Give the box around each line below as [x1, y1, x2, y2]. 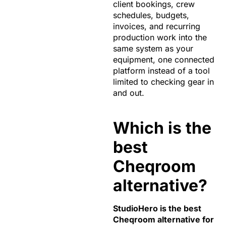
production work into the [113, 32, 207, 43]
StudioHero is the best [113, 203, 201, 214]
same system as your [113, 43, 193, 54]
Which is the [113, 118, 211, 138]
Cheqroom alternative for [113, 214, 214, 225]
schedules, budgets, [113, 10, 189, 21]
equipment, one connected [113, 54, 214, 65]
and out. [113, 88, 144, 98]
